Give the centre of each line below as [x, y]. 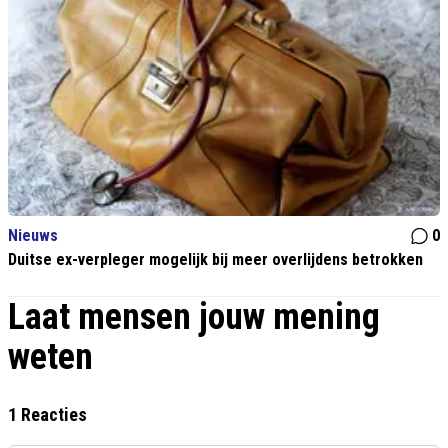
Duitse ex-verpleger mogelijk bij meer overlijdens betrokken [215, 260]
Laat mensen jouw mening [194, 317]
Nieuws [33, 236]
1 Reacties [47, 415]
